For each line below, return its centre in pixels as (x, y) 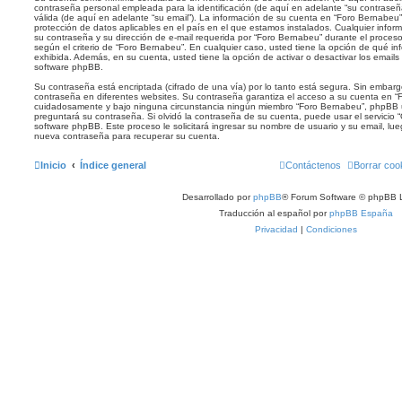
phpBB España (361, 213)
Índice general (113, 165)
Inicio (53, 165)
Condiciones (331, 229)
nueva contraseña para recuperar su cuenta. (127, 135)
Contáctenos (313, 165)
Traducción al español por (274, 213)
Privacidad (276, 229)
